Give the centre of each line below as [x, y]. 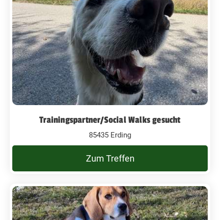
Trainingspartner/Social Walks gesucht [110, 120]
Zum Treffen [110, 158]
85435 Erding [110, 135]
